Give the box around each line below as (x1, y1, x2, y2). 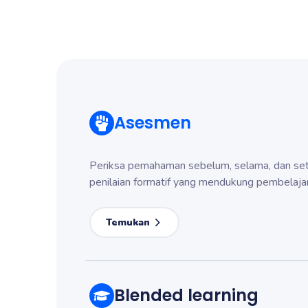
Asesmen (114, 111, 191, 134)
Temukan (106, 216, 150, 229)
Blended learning (114, 284, 258, 307)
